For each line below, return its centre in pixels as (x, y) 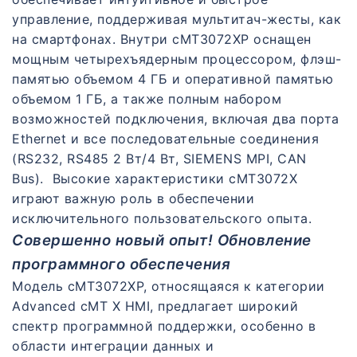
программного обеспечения (121, 265)
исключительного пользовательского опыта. (162, 219)
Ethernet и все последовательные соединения (165, 139)
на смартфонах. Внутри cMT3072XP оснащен (162, 39)
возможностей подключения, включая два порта (176, 119)
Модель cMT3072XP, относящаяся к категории (169, 286)
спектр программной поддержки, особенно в (164, 326)
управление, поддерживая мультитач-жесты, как (177, 20)
